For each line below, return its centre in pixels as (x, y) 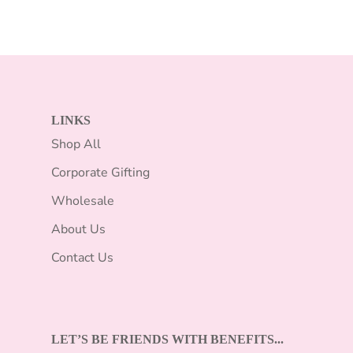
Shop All (76, 144)
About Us (78, 229)
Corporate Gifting (100, 173)
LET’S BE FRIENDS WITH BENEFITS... (167, 339)
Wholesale (83, 201)
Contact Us (82, 258)
